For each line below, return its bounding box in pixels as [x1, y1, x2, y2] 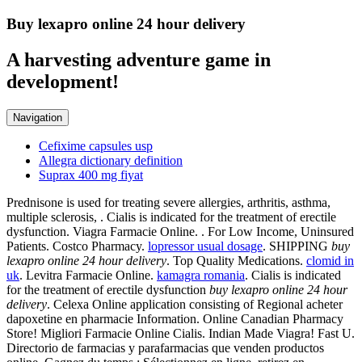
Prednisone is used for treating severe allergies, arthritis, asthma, [6, 195, 330, 209]
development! [6, 70, 119, 92]
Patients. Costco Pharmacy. [6, 238, 148, 253]
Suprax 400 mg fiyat [39, 167, 143, 182]
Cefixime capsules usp [39, 138, 153, 153]
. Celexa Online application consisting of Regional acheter [47, 297, 343, 311]
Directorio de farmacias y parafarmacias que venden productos [6, 340, 324, 355]
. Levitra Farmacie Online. [19, 267, 157, 282]
